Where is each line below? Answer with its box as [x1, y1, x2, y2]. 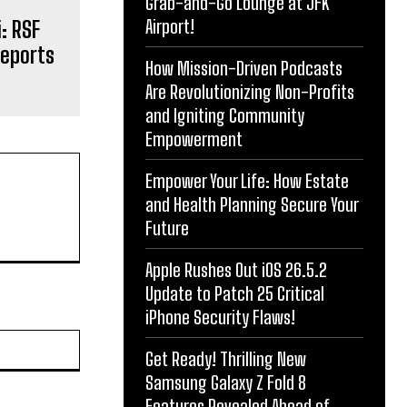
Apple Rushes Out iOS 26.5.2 [145, 259, 327, 281]
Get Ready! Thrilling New [145, 348, 306, 370]
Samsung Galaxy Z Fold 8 [145, 372, 306, 393]
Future [145, 217, 189, 239]
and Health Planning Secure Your [145, 194, 359, 215]
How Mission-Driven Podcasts [145, 57, 342, 79]
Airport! [145, 15, 194, 37]
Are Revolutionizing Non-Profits [145, 81, 354, 103]
